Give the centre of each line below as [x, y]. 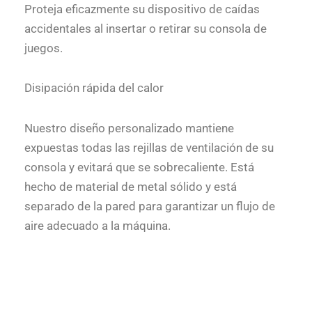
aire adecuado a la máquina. [97, 226]
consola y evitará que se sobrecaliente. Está [139, 167]
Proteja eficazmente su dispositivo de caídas [142, 9]
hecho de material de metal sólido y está [131, 187]
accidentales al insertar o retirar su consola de [146, 28]
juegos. [44, 48]
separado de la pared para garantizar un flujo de [150, 206]
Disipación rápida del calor [94, 88]
